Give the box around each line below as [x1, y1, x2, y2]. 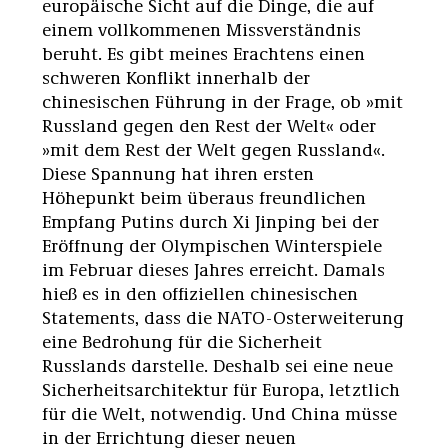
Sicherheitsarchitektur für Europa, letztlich [42, 376, 400, 401]
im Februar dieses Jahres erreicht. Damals [42, 256, 385, 281]
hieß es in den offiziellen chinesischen [42, 280, 358, 305]
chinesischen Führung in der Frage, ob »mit [42, 88, 403, 113]
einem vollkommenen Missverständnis [42, 16, 361, 41]
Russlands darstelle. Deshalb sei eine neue [42, 352, 393, 377]
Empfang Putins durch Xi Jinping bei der [42, 208, 379, 233]
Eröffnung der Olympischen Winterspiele [42, 232, 382, 257]
